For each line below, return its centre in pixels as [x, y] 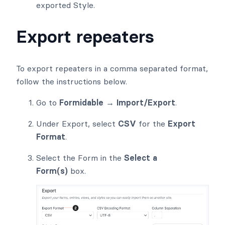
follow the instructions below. [72, 81]
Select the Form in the [80, 157]
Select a [141, 157]
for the [152, 123]
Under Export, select [77, 123]
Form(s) [52, 171]
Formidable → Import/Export [117, 102]
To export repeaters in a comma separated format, [112, 68]
